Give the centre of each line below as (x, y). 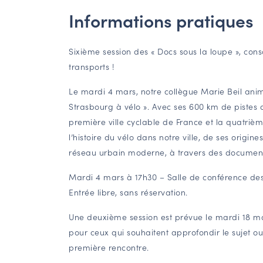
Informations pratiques (161, 20)
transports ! (92, 66)
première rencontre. (109, 247)
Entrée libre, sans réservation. (128, 192)
